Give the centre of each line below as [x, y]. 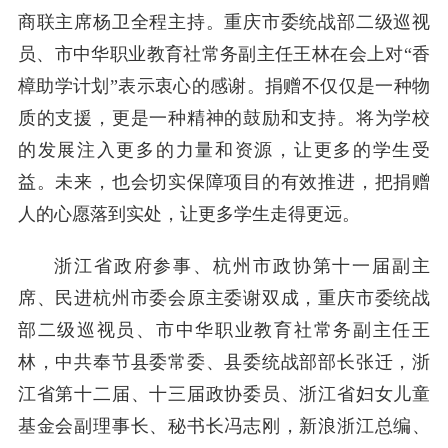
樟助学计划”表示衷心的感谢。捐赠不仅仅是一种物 [224, 85]
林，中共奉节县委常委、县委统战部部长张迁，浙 [224, 361]
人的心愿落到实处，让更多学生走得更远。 [188, 213]
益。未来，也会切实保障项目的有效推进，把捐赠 [224, 181]
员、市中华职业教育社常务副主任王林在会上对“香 [224, 53]
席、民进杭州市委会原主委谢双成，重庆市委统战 [224, 297]
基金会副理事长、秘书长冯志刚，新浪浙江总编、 [224, 425]
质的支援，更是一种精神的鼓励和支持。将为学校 [224, 117]
